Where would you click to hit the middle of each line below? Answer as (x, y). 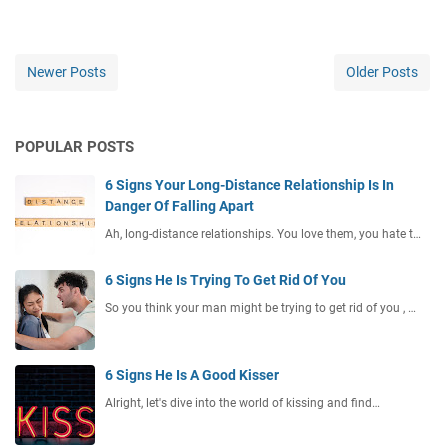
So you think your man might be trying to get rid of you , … (260, 308)
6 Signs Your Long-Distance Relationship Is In (249, 185)
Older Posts (382, 72)
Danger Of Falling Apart (179, 206)
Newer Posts (66, 72)
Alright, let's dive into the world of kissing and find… (242, 403)
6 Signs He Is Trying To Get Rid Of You (225, 280)
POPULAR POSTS (74, 147)
